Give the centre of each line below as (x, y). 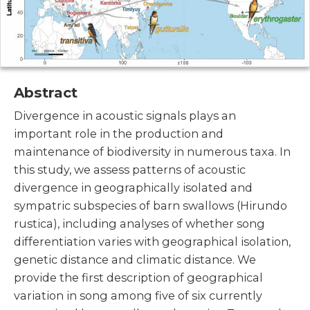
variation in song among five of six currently (138, 296)
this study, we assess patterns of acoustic (130, 170)
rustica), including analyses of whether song (139, 224)
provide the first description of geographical (138, 278)
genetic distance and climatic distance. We (135, 260)
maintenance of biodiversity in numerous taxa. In (152, 152)
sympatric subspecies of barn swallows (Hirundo (151, 206)
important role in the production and (119, 134)
